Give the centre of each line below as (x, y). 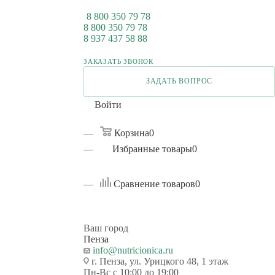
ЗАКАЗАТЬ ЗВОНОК (118, 61)
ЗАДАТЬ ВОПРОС (179, 81)
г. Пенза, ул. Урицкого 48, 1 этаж (159, 261)
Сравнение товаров (154, 184)
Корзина (132, 133)
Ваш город (106, 228)
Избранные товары (152, 149)
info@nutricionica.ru (133, 250)
